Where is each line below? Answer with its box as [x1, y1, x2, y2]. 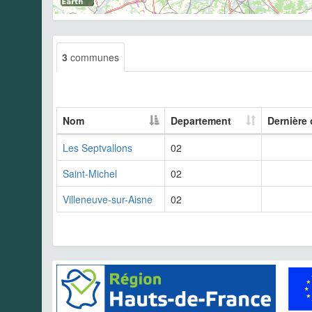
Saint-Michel [63, 166, 117, 180]
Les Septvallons [63, 140, 132, 155]
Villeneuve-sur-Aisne [63, 192, 153, 206]
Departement [171, 113, 231, 127]
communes [68, 49, 119, 64]
